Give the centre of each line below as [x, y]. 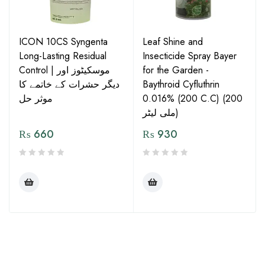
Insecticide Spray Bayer [190, 56]
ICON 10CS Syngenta [63, 42]
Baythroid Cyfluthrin [181, 84]
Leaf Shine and [173, 42]
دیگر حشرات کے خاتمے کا [69, 84]
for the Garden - [176, 70]
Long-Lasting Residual [63, 56]
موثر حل [36, 98]
